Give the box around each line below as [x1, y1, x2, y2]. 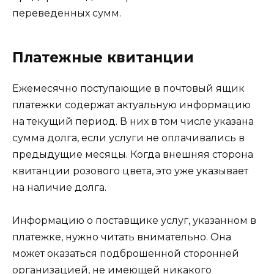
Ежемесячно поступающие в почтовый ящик [12, 82, 245, 94]
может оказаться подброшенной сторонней [12, 248, 239, 260]
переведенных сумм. [12, 7, 121, 19]
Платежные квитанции [12, 48, 194, 66]
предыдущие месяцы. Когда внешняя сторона [12, 148, 253, 160]
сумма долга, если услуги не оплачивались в [12, 131, 245, 144]
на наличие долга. [12, 181, 106, 193]
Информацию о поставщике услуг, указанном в [12, 215, 256, 227]
